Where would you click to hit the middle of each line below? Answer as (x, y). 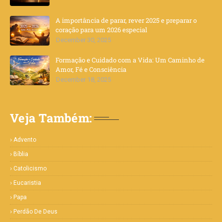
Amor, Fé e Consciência (91, 69)
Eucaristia (27, 183)
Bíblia (21, 154)
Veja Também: (51, 118)
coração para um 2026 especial (101, 30)
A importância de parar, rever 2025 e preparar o (126, 20)
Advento (25, 140)
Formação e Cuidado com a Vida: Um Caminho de (130, 60)
